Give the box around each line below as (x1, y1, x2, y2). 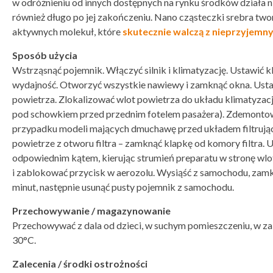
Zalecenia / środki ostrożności (12, 258, 147, 269)
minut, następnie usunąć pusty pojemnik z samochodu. (12, 181, 236, 193)
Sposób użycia (12, 49, 77, 61)
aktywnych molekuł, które (12, 26, 122, 37)
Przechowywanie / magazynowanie (12, 205, 171, 216)
